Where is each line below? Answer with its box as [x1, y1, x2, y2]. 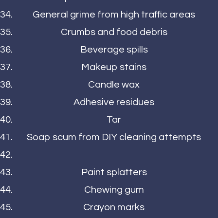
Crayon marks [83, 202, 145, 213]
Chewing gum [84, 185, 144, 195]
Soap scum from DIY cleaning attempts [27, 132, 201, 143]
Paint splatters [81, 167, 147, 178]
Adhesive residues [73, 97, 154, 108]
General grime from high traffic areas [33, 10, 195, 20]
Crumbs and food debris [60, 27, 167, 37]
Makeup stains [81, 62, 146, 73]
